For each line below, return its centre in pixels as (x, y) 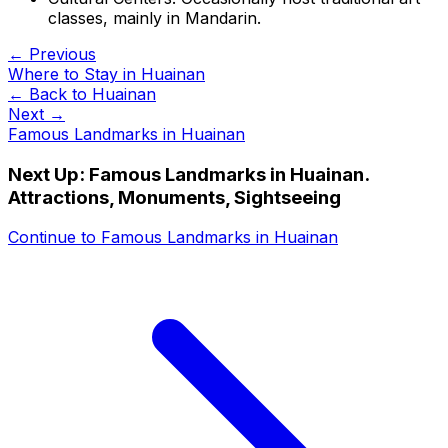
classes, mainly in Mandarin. (154, 17)
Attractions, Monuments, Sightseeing (174, 197)
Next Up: (48, 174)
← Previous (52, 53)
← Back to (50, 93)
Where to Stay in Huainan (106, 73)
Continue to (54, 237)
